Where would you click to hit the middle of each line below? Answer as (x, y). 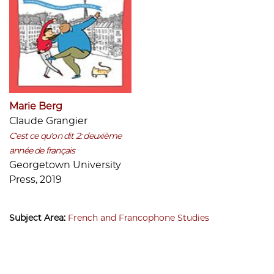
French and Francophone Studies (139, 217)
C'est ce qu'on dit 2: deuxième (65, 135)
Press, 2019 (35, 179)
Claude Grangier (48, 120)
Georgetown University (65, 165)
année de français (42, 150)
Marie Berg (36, 106)
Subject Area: (39, 217)
